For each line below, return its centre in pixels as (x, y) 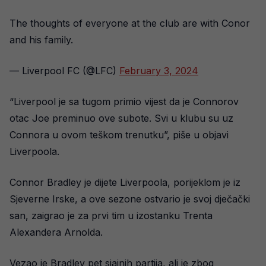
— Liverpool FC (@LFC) (64, 71)
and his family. (41, 40)
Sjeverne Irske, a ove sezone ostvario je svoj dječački (130, 199)
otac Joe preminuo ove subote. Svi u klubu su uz (121, 118)
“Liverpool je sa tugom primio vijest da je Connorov (124, 102)
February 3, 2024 (159, 71)
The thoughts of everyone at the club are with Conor (130, 23)
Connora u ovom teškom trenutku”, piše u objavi (119, 135)
